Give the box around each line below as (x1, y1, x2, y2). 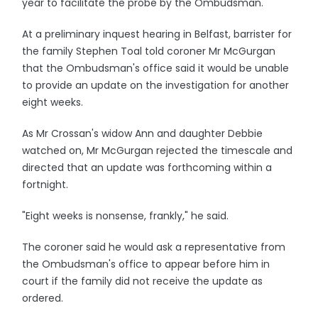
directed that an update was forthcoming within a (22, 160, 273, 175)
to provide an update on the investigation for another (22, 78, 290, 92)
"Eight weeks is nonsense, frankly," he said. (22, 209, 229, 223)
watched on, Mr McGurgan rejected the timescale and (22, 143, 293, 158)
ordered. (22, 291, 64, 305)
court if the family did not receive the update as (22, 274, 263, 288)
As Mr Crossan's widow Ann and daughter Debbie (22, 126, 263, 141)
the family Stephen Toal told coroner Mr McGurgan (22, 44, 276, 58)
